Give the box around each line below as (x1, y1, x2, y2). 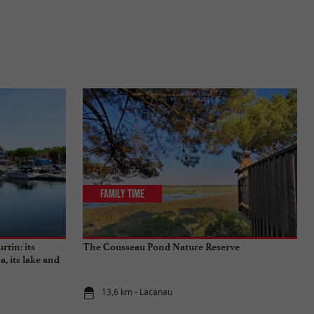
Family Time (100, 187, 145, 200)
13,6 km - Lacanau (102, 286, 173, 299)
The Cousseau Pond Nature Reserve (83, 240, 240, 253)
